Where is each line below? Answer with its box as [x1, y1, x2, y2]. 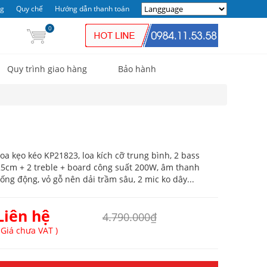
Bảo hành [118, 63, 156, 74]
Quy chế [16, 4, 43, 14]
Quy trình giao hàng [7, 63, 87, 74]
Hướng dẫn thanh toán [55, 4, 129, 14]
